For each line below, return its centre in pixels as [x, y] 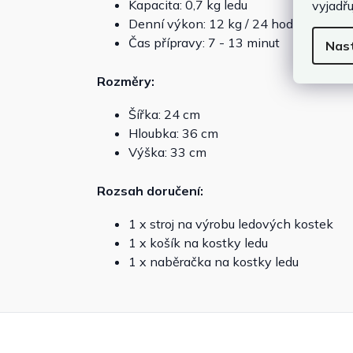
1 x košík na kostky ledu [198, 243]
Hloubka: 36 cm [173, 134]
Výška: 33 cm [167, 152]
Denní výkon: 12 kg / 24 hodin [216, 24]
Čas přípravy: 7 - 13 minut [204, 43]
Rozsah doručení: [150, 191]
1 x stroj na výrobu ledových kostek [231, 224]
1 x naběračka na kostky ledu [214, 262]
